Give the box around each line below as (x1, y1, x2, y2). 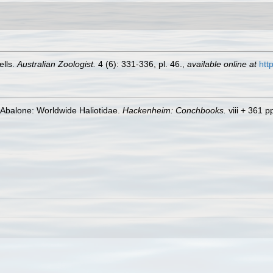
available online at (187, 59, 257, 69)
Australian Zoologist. (17, 59, 96, 69)
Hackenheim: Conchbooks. (122, 105, 226, 115)
